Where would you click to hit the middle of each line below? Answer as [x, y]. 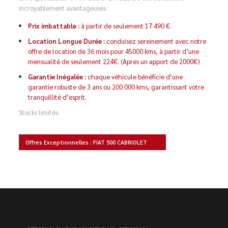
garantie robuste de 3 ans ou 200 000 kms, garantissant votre [116, 87]
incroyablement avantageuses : [64, 8]
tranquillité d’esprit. [58, 97]
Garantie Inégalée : [57, 77]
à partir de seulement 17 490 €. [126, 26]
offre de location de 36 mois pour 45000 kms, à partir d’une [114, 51]
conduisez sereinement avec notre [156, 41]
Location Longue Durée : [67, 41]
